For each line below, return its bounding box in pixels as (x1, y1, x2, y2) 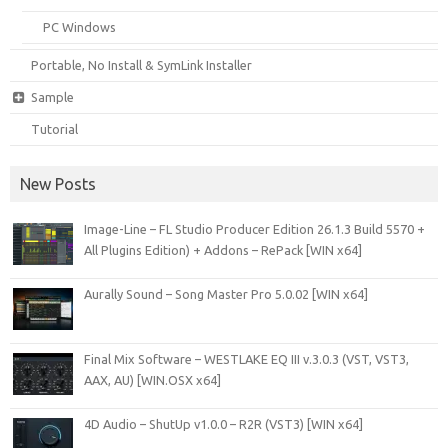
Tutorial (31, 121, 79, 136)
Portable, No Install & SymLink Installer (31, 57, 253, 72)
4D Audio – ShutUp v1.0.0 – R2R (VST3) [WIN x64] (84, 416, 363, 431)
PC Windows (43, 19, 117, 34)
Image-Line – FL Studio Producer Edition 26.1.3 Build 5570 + (84, 221, 425, 236)
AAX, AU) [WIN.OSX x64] (84, 372, 221, 387)
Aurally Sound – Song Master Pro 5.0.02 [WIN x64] (84, 286, 368, 301)
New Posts (20, 174, 96, 193)
